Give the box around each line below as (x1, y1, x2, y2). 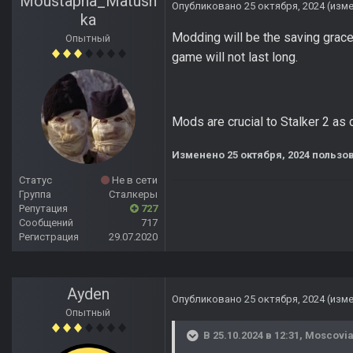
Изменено (172, 149, 227, 162)
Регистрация (19, 231, 79, 243)
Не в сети (110, 174, 158, 187)
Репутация (19, 203, 68, 215)
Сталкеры (109, 188, 158, 201)
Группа (19, 188, 51, 201)
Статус (19, 174, 52, 187)
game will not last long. (172, 50, 301, 65)
